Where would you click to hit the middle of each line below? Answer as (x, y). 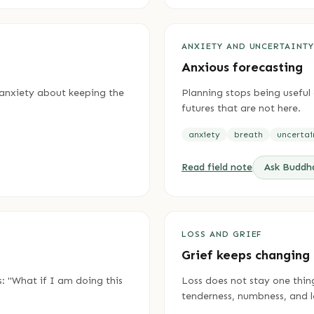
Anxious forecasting (242, 67)
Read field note (217, 167)
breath (248, 135)
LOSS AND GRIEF (222, 234)
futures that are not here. (241, 108)
